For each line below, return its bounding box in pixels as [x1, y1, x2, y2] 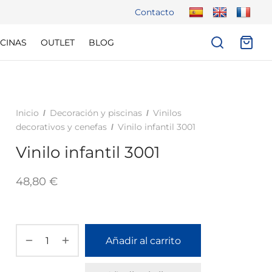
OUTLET [40, 36, 75, 48]
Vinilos [153, 107, 182, 118]
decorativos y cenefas [16, 121, 107, 132]
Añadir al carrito [105, 234, 181, 246]
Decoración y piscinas [50, 107, 142, 118]
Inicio [16, 107, 39, 118]
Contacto [135, 7, 174, 18]
